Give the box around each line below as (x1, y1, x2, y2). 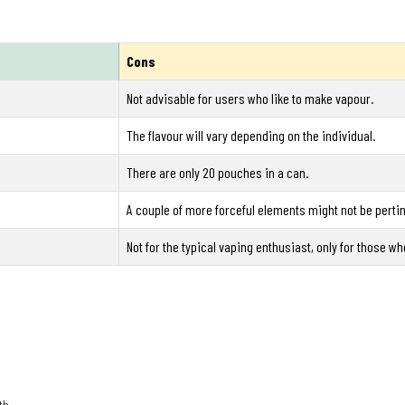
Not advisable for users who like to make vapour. (127, 89, 373, 108)
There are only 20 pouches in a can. (127, 164, 308, 182)
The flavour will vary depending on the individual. (127, 127, 375, 145)
